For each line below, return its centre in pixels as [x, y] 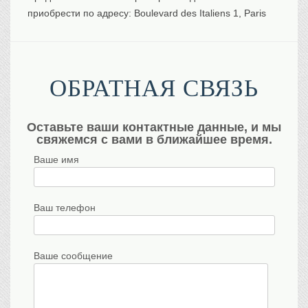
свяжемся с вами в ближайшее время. [154, 140]
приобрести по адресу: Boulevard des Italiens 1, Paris [147, 13]
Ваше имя [56, 160]
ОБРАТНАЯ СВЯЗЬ [154, 89]
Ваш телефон [64, 208]
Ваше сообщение [73, 256]
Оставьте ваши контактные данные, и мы [154, 128]
